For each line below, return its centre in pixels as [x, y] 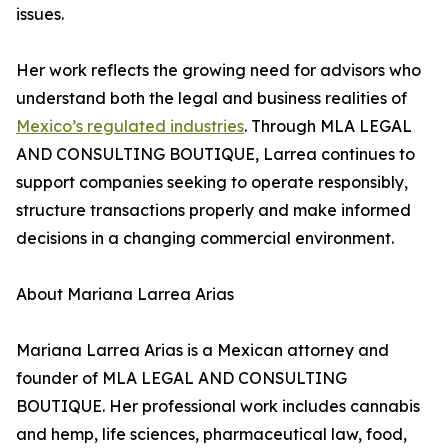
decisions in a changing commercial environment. [205, 238]
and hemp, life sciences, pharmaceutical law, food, [211, 434]
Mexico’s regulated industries [130, 126]
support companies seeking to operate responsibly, [212, 182]
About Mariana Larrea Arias [125, 294]
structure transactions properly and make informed [213, 210]
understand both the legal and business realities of [211, 98]
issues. [40, 14]
